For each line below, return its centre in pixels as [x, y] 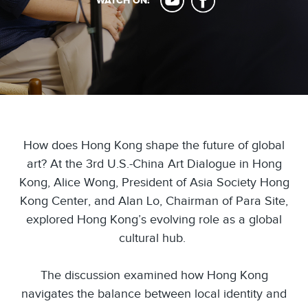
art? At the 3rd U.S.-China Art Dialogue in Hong [154, 164]
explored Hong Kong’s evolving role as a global [154, 219]
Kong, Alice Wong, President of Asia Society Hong [154, 182]
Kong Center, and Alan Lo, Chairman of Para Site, [154, 201]
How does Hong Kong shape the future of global [154, 145]
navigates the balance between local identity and [154, 294]
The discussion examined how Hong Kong [154, 275]
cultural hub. [154, 238]
